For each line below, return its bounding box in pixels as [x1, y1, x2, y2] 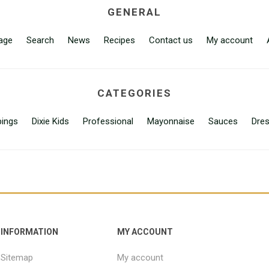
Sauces [208, 116, 238, 127]
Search [26, 35, 54, 46]
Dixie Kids [32, 116, 69, 127]
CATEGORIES [97, 87, 172, 99]
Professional [83, 116, 133, 127]
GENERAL [107, 6, 162, 18]
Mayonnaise [147, 116, 195, 127]
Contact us [148, 35, 193, 46]
